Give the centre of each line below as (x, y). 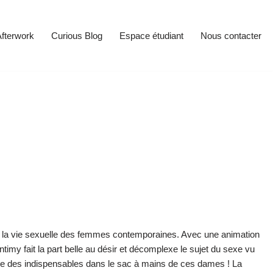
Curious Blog (77, 35)
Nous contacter (231, 35)
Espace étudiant (151, 35)
